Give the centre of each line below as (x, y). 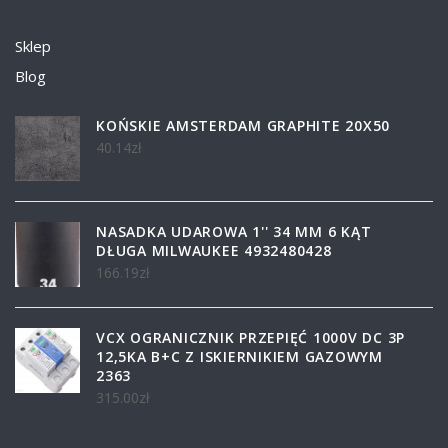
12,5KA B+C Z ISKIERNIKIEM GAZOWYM (239, 356)
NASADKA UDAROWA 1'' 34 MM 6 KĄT (234, 231)
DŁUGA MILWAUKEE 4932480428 (214, 250)
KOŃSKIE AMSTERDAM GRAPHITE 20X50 (243, 125)
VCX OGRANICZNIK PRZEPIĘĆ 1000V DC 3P (250, 337)
